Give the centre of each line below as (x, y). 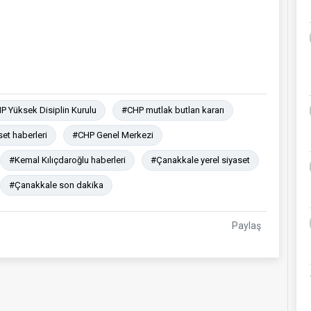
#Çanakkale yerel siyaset (200, 160)
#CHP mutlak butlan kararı (173, 110)
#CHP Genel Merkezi (113, 135)
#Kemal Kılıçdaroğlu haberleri (67, 160)
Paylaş (246, 225)
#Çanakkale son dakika (56, 185)
